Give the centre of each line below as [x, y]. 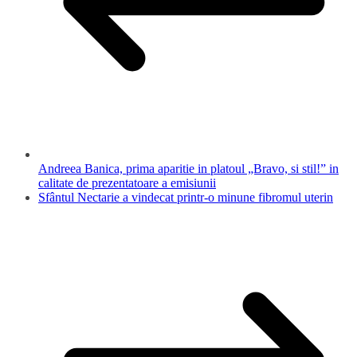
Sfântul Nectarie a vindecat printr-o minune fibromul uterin [186, 197]
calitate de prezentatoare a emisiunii [127, 182]
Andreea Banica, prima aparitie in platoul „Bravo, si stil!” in [188, 168]
